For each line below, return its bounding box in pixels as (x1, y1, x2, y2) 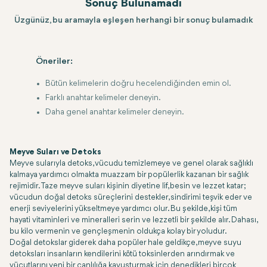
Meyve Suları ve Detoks (10, 148, 101, 156)
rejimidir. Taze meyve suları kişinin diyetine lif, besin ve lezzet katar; (10, 182, 246, 190)
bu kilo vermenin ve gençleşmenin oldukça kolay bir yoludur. (10, 228, 227, 235)
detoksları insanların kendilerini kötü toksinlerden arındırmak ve (10, 250, 235, 258)
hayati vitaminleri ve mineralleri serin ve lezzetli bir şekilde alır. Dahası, (10, 216, 257, 224)
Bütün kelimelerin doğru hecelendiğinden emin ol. (45, 79, 231, 88)
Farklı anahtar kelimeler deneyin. (45, 94, 161, 102)
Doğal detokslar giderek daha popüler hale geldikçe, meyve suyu (10, 239, 241, 247)
